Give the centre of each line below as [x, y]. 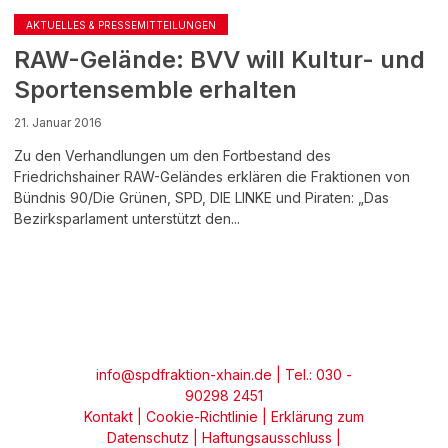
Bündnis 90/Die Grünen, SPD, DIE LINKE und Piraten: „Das [201, 197]
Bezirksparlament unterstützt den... [127, 218]
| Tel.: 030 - [312, 374]
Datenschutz [148, 437]
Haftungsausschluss [267, 437]
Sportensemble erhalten [155, 89]
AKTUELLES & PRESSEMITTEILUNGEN [121, 25]
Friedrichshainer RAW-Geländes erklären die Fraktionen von [212, 176]
